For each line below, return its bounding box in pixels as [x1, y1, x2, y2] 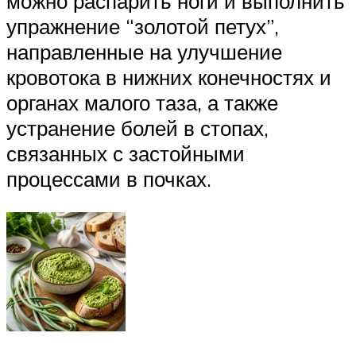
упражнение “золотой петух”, [6, 14, 279, 40]
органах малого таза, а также [6, 90, 278, 116]
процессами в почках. [6, 166, 211, 192]
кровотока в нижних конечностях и [6, 64, 331, 91]
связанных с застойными [6, 141, 245, 167]
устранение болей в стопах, [6, 115, 269, 141]
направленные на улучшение [6, 39, 282, 65]
